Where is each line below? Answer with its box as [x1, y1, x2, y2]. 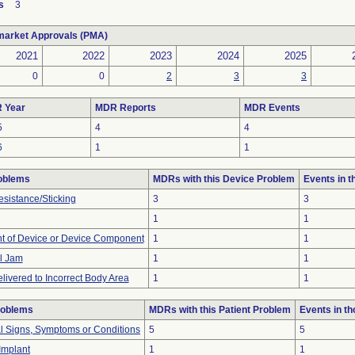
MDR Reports [95, 102, 156, 113]
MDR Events [244, 102, 300, 113]
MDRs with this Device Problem [152, 174, 295, 185]
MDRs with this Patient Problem [149, 304, 291, 315]
